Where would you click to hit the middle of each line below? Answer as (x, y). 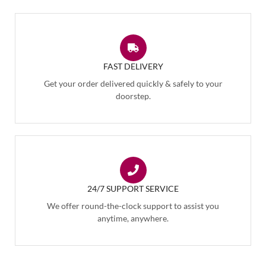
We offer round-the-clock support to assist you (133, 205)
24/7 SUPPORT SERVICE (133, 188)
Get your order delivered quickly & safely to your (133, 83)
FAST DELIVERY (133, 66)
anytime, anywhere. (133, 218)
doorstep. (133, 96)
